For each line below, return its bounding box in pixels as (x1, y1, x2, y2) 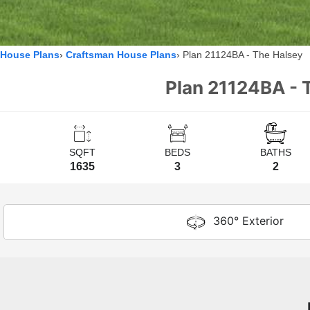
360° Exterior (213, 214, 284, 228)
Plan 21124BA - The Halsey (183, 50, 302, 61)
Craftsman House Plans (66, 50, 176, 61)
